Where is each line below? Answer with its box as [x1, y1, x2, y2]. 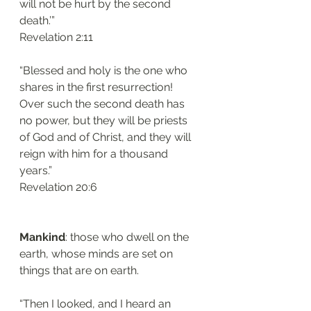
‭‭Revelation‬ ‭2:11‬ [19, 31, 93, 44]
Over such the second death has [19, 97, 187, 110]
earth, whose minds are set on [19, 247, 176, 260]
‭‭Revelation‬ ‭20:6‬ [19, 180, 97, 194]
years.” [19, 164, 52, 177]
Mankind [19, 230, 65, 244]
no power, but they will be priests [19, 114, 190, 127]
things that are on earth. [19, 264, 139, 277]
